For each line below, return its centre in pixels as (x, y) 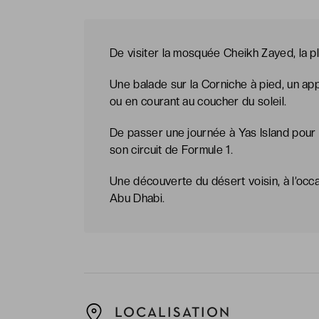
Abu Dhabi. (137, 198)
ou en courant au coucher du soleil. (198, 101)
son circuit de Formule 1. (172, 150)
